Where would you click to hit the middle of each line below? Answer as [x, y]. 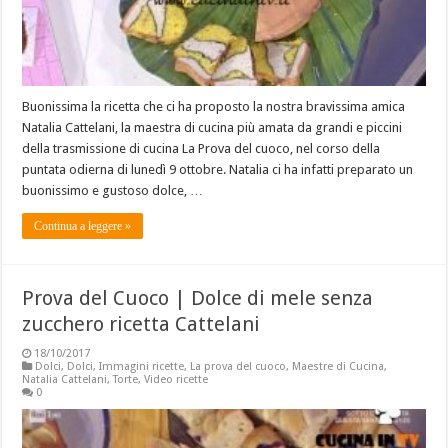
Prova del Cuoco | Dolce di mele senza [198, 297]
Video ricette [176, 379]
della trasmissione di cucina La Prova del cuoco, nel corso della [201, 148]
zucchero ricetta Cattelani [141, 323]
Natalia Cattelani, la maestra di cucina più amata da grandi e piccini [212, 127]
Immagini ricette [142, 366]
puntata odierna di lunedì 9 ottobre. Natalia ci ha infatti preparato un [218, 169]
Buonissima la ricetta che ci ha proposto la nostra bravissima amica [214, 106]
